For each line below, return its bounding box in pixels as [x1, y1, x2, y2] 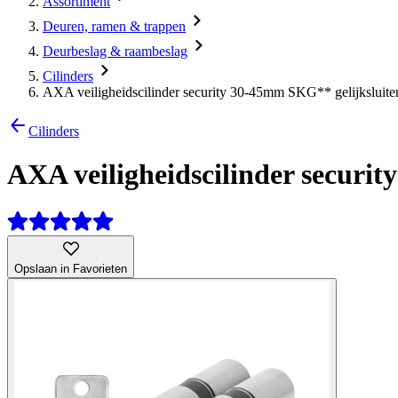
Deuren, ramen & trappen [43, 19, 186, 34]
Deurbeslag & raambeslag [43, 44, 187, 59]
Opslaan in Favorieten [14, 261, 127, 275]
